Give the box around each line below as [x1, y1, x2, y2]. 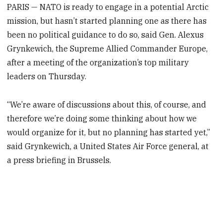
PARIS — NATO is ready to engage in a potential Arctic [7, 2, 209, 12]
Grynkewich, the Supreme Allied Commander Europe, [7, 44, 208, 54]
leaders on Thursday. [7, 71, 87, 82]
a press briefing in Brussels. [7, 155, 111, 165]
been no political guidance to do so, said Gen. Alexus [7, 30, 204, 40]
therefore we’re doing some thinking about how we [7, 113, 197, 123]
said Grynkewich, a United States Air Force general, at [7, 141, 209, 151]
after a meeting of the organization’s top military [7, 57, 189, 68]
